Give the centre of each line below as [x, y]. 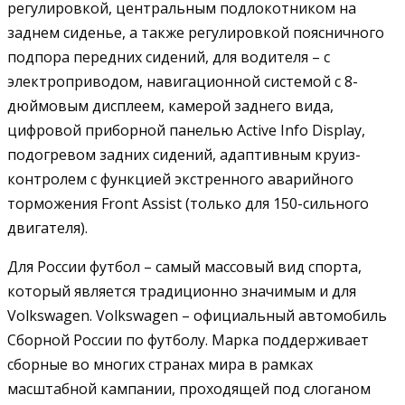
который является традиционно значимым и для [182, 291]
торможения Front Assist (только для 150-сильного [188, 203]
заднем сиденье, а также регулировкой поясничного [196, 32]
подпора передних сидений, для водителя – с [169, 57]
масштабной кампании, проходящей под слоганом [189, 388]
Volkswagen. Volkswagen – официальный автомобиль [197, 315]
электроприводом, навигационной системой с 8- [183, 81]
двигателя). [47, 227]
